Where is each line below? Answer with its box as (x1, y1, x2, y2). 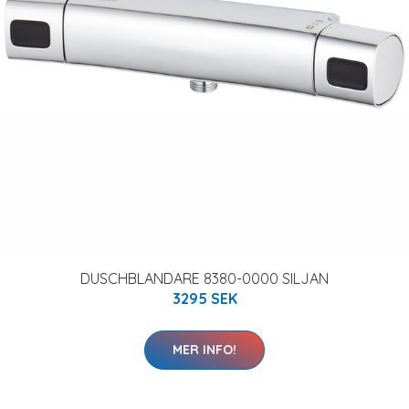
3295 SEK (172, 289, 237, 308)
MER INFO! (173, 341, 236, 358)
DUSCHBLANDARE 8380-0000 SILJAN (80, 269, 329, 288)
